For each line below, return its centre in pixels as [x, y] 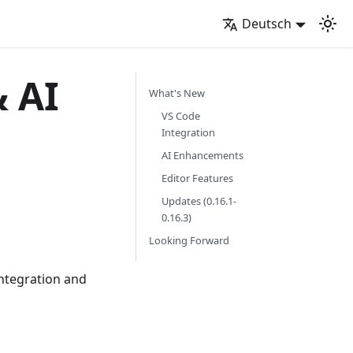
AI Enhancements [203, 155]
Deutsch [267, 24]
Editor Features [197, 178]
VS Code [181, 116]
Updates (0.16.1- [199, 201]
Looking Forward [189, 240]
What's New [177, 93]
